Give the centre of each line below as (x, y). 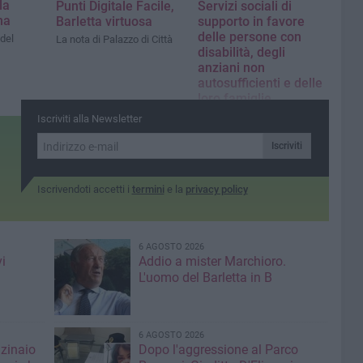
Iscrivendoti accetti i (84, 190)
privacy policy (216, 190)
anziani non (232, 67)
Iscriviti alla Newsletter (89, 119)
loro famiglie (235, 98)
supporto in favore (252, 21)
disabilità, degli (242, 52)
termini (148, 190)
